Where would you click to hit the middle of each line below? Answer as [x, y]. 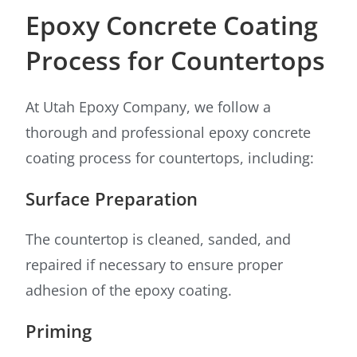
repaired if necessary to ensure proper [155, 265]
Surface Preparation [112, 199]
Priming [59, 331]
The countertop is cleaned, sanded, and [159, 239]
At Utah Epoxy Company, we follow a [149, 107]
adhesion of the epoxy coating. [129, 290]
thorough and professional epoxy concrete [169, 133]
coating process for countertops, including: [170, 158]
